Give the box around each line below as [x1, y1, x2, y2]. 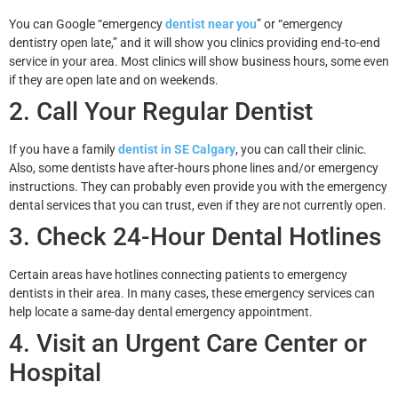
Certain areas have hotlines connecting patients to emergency [9, 267, 347, 282]
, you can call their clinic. [235, 141, 367, 156]
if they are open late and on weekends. [9, 72, 219, 87]
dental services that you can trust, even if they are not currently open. [9, 197, 389, 212]
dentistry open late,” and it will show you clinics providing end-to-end [9, 35, 380, 50]
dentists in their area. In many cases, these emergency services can [9, 285, 375, 300]
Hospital [9, 357, 101, 387]
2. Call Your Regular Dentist [9, 96, 313, 126]
